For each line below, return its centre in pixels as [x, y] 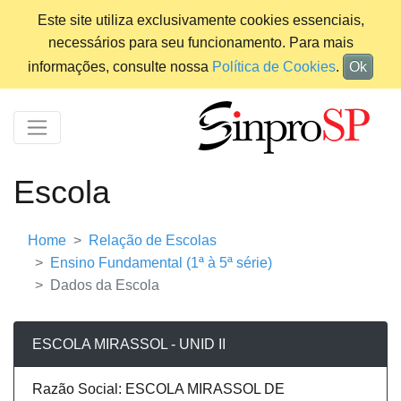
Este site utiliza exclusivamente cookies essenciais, [200, 20]
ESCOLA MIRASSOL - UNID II [129, 345]
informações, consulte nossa [120, 67]
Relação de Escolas [153, 241]
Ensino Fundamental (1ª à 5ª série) [161, 263]
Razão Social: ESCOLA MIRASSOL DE [158, 389]
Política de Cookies [274, 67]
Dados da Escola [105, 286]
